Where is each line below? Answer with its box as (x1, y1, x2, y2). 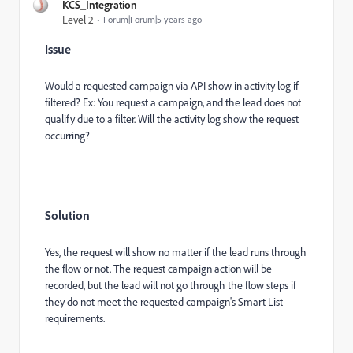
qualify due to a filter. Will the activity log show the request (45, 112, 299, 125)
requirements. (45, 311, 105, 325)
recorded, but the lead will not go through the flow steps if (45, 278, 296, 292)
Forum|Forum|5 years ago (103, 13, 202, 25)
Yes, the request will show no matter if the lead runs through (45, 245, 307, 258)
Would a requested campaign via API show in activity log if (45, 79, 299, 92)
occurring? (45, 128, 90, 142)
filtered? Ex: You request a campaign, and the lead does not (45, 95, 301, 109)
